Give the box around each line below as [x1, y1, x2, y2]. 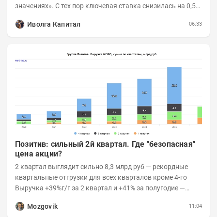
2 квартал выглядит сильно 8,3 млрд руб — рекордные [15, 163, 105, 171]
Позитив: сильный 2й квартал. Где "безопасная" [15, 139, 195, 149]
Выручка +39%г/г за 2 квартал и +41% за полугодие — [15, 184, 185, 192]
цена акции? [15, 149, 62, 159]
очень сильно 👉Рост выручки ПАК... [60, 195, 133, 203]
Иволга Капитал [27, 20, 81, 29]
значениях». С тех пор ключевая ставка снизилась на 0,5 [15, 2, 55, 10]
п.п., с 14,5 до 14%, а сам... [15, 13, 97, 21]
